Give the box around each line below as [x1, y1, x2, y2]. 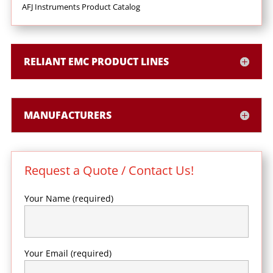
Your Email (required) [24, 247, 112, 259]
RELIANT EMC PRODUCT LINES [23, 54, 169, 68]
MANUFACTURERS [23, 108, 112, 122]
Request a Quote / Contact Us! [24, 161, 194, 179]
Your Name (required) [24, 192, 113, 204]
